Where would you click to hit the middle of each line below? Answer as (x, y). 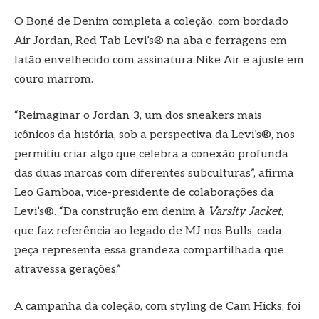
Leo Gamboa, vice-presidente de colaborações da (144, 193)
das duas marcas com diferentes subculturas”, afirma (154, 174)
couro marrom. (54, 79)
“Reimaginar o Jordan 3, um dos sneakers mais (138, 116)
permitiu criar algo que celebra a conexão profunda (151, 155)
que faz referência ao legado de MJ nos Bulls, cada (148, 231)
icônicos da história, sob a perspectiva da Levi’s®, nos (155, 135)
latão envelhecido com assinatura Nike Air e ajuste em (159, 60)
